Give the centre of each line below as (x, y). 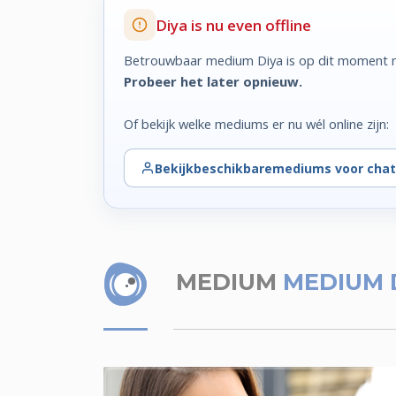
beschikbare (232, 168)
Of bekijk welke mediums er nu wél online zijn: (257, 123)
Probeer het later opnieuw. (213, 81)
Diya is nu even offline (234, 25)
